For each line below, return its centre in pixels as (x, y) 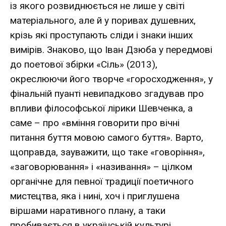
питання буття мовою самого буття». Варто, (107, 137)
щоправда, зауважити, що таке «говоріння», (107, 152)
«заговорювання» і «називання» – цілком (101, 166)
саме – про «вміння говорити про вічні (95, 123)
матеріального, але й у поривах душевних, (103, 20)
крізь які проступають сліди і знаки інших (101, 35)
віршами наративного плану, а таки (88, 210)
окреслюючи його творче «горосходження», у (111, 79)
